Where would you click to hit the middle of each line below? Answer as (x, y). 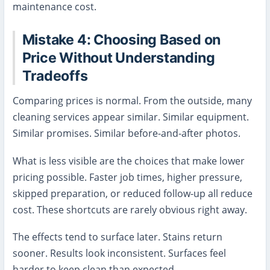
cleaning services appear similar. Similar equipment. (130, 117)
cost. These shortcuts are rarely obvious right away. (130, 209)
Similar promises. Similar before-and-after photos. (126, 133)
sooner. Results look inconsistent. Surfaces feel (119, 253)
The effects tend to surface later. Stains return (117, 237)
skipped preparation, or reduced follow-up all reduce (132, 193)
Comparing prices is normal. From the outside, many (132, 101)
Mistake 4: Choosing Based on (121, 39)
